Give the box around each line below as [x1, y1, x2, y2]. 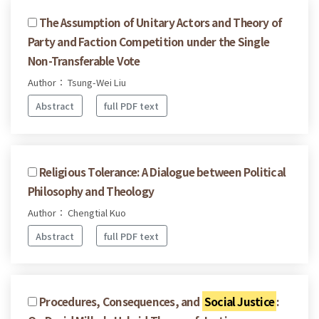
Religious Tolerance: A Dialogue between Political [39, 163, 286, 179]
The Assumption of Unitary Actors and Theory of [39, 14, 283, 31]
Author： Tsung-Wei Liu [28, 75, 126, 90]
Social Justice [204, 293, 275, 310]
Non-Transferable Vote [28, 53, 140, 69]
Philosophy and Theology [28, 182, 155, 199]
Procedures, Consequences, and [39, 293, 202, 310]
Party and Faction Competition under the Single [28, 33, 270, 50]
